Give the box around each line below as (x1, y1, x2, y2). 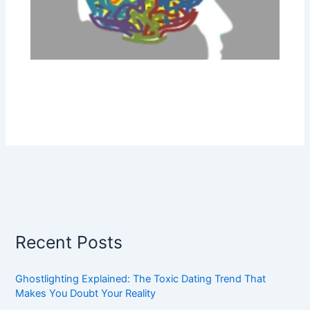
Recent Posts (15, 232, 123, 253)
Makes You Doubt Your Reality (15, 286, 156, 300)
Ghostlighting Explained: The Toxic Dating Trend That (15, 272, 266, 285)
